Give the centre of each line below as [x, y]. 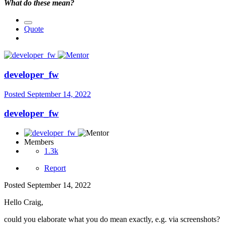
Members [39, 142]
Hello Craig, [24, 202]
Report [55, 168]
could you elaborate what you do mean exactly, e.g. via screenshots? [112, 219]
